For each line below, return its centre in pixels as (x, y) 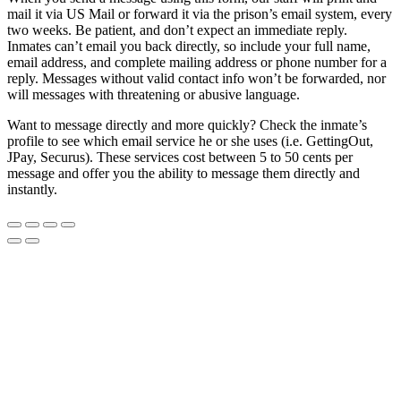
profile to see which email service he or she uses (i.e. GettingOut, (190, 141)
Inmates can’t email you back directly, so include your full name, (189, 47)
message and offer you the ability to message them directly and (183, 174)
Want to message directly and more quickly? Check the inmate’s (187, 125)
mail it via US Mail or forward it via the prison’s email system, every (200, 14)
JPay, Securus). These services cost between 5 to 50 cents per (180, 158)
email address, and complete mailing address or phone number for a (197, 63)
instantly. (32, 190)
